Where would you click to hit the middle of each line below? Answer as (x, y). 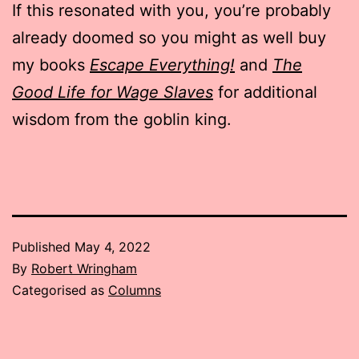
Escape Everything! (162, 65)
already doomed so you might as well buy (169, 37)
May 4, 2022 (113, 246)
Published (43, 246)
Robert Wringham (84, 268)
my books (51, 65)
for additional (265, 92)
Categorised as (60, 290)
